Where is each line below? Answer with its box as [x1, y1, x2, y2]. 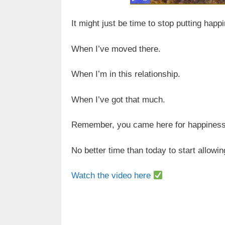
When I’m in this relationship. [71, 69, 180, 79]
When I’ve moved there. [71, 44, 161, 54]
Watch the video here [71, 171, 151, 181]
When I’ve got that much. [71, 94, 165, 104]
